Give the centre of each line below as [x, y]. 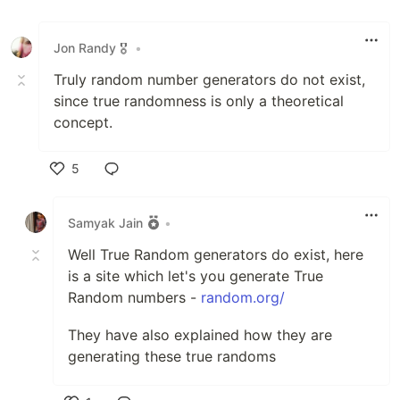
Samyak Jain [105, 222]
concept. [83, 123]
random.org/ [243, 298]
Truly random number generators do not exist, [209, 80]
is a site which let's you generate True [196, 276]
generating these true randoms [172, 357]
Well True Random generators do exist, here [216, 255]
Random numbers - [134, 298]
